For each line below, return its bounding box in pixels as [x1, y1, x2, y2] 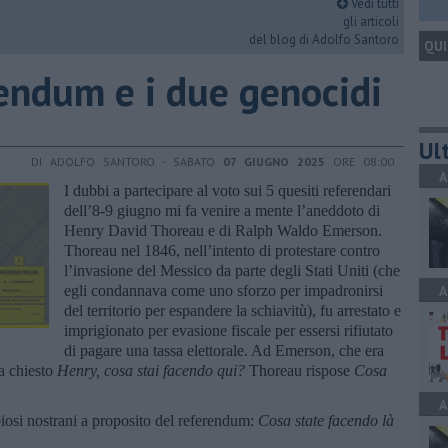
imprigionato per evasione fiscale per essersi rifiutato [64, 321, 393, 339]
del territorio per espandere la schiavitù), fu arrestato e [64, 301, 401, 319]
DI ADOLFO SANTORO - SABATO [31, 153, 223, 169]
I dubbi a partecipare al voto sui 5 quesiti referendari [64, 181, 391, 199]
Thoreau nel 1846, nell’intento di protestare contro [64, 241, 380, 259]
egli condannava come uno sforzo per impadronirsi [64, 281, 383, 299]
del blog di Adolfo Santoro [249, 31, 399, 48]
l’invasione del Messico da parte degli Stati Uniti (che [64, 261, 400, 279]
